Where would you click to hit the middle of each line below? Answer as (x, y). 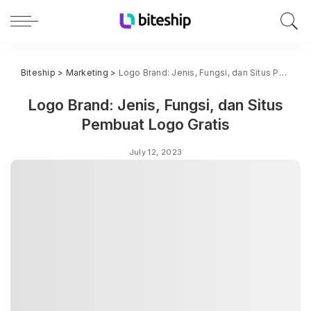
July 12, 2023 (155, 152)
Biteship (38, 73)
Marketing (87, 73)
